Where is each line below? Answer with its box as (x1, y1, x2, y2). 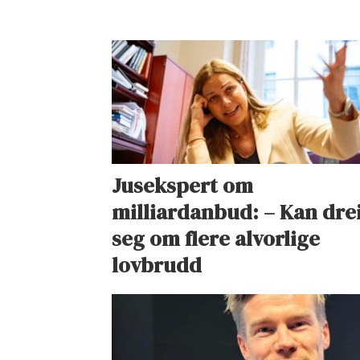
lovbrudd (112, 251, 202, 280)
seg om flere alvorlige (112, 224, 321, 254)
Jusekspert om (112, 171, 254, 201)
